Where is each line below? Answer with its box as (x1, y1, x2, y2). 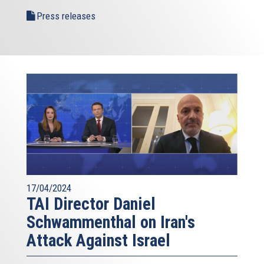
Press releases (37, 9, 95, 22)
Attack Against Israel (27, 230, 170, 250)
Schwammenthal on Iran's (27, 212, 195, 232)
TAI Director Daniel (27, 193, 156, 214)
